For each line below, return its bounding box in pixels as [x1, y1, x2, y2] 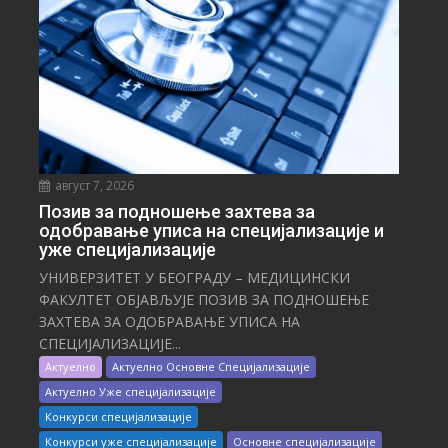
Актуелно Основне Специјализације [112, 359, 311, 375]
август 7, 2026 [52, 177, 135, 195]
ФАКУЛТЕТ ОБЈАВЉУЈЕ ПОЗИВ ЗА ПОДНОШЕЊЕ [39, 290, 370, 310]
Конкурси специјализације [45, 409, 193, 425]
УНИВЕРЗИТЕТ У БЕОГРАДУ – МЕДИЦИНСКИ [39, 268, 351, 288]
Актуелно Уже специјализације [45, 384, 217, 400]
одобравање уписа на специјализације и [39, 220, 385, 242]
